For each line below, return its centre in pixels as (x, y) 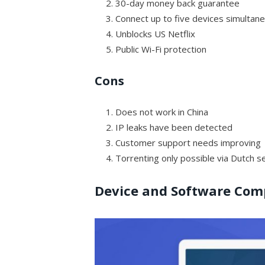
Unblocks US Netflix (156, 33)
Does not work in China (162, 112)
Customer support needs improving (188, 142)
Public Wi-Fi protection (161, 49)
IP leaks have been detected (174, 127)
